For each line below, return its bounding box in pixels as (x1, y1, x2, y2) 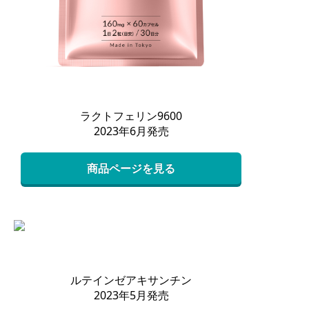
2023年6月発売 (93, 123, 169, 139)
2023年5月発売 (93, 287, 169, 303)
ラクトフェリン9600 (80, 108, 182, 123)
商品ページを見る (87, 160, 175, 176)
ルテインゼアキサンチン (70, 272, 192, 288)
